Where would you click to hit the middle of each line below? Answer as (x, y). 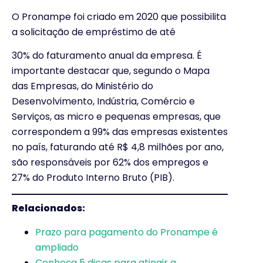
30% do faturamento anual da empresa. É (107, 55)
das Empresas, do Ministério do (82, 86)
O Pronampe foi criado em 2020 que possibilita (119, 16)
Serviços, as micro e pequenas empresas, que (116, 116)
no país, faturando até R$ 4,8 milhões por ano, (118, 147)
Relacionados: (48, 208)
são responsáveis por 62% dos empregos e (110, 162)
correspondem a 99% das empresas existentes (120, 131)
